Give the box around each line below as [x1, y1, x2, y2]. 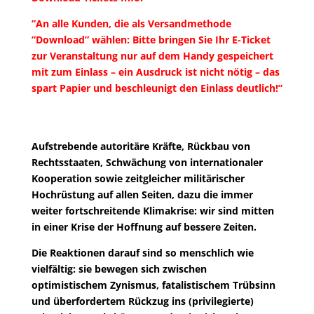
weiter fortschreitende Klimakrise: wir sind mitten [31, 204, 274, 218]
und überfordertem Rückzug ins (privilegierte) [31, 294, 254, 308]
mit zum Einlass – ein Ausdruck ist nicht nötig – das [31, 65, 280, 79]
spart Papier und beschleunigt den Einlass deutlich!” [31, 81, 282, 95]
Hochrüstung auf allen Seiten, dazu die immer [31, 188, 253, 202]
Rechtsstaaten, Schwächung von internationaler [31, 156, 263, 170]
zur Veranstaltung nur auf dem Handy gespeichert [31, 49, 273, 63]
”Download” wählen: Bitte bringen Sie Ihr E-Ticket [31, 33, 271, 47]
